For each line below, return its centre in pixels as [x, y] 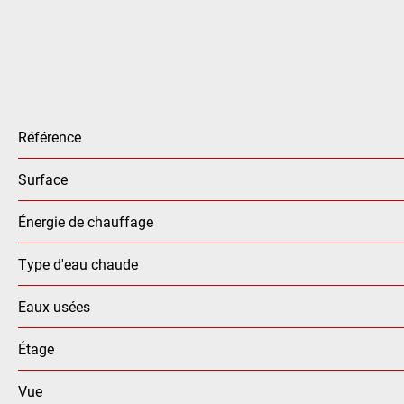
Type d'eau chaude [78, 264]
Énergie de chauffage [86, 221]
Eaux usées [54, 306]
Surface [43, 179]
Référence [50, 137]
